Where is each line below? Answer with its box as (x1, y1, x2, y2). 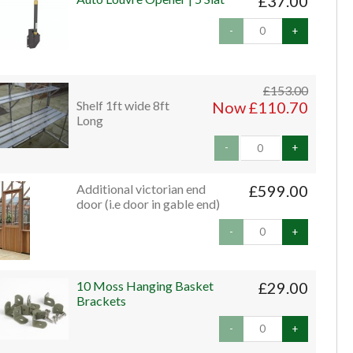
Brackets (76, 293, 126, 309)
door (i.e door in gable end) (76, 196, 220, 212)
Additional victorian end (76, 181, 206, 197)
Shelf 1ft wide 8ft (76, 97, 169, 113)
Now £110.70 (211, 97, 308, 117)
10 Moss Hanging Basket (76, 278, 214, 294)
